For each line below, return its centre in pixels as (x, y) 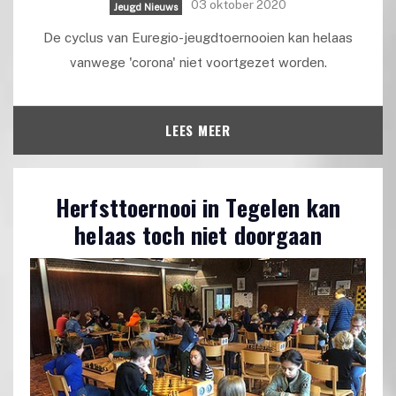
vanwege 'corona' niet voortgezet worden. (198, 62)
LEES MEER (198, 129)
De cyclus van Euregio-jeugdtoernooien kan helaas (198, 37)
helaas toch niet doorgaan (198, 235)
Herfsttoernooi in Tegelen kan (198, 207)
